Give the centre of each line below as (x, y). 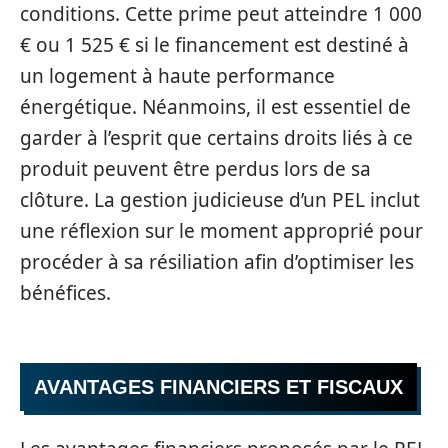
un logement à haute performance (177, 75)
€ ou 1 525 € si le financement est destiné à (214, 44)
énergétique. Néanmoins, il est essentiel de (215, 106)
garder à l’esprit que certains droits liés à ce (216, 137)
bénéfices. (65, 292)
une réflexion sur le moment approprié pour (221, 230)
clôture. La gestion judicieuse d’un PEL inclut (220, 199)
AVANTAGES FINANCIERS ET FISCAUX (218, 387)
